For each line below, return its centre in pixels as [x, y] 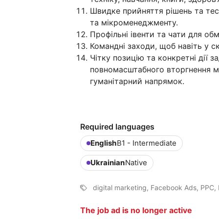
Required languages [117, 127]
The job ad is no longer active [136, 210]
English [103, 143]
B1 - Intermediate [147, 143]
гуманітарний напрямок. [138, 81]
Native [136, 163]
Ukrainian [108, 163]
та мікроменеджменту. [134, 22]
